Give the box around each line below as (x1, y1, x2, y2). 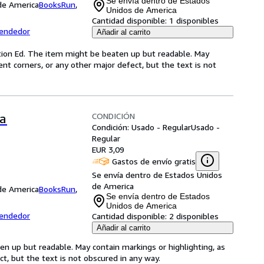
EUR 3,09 (92, 144, 124, 154)
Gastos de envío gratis (112, 156, 196, 166)
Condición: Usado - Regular (92, 122, 191, 132)
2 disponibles (169, 211, 219, 221)
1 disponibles (169, 15, 219, 25)
